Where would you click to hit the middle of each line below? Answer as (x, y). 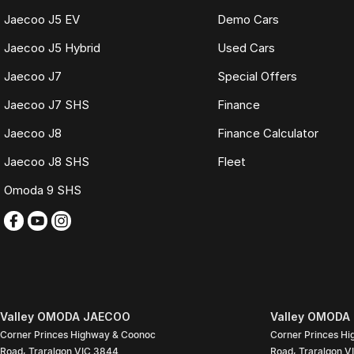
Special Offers (257, 77)
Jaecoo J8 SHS (47, 162)
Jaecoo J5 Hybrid (52, 48)
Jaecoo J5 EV (42, 20)
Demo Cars (248, 20)
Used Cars (246, 48)
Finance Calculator (267, 134)
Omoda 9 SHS (43, 190)
